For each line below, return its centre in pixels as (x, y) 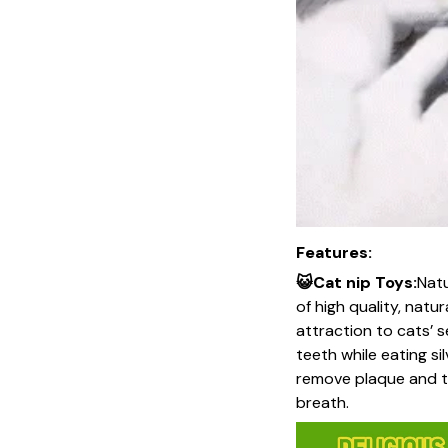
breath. (322, 403)
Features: (334, 252)
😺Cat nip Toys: (356, 283)
